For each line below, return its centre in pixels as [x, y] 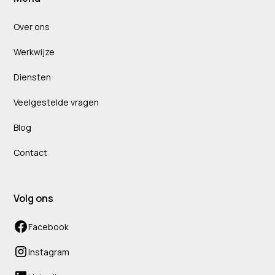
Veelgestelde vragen [56, 102]
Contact [31, 152]
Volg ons [34, 198]
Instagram [49, 252]
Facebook [49, 227]
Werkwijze [34, 52]
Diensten [33, 77]
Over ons [32, 26]
